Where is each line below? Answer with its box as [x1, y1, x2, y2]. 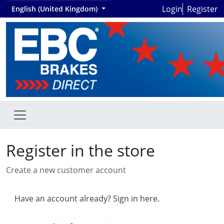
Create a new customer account [6, 164, 126, 175]
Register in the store [6, 139, 155, 161]
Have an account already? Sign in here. [14, 193, 159, 204]
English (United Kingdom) [11, 4, 99, 13]
